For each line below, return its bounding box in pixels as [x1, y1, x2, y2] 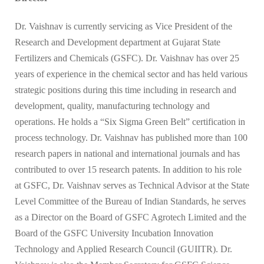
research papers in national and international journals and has [15, 148, 240, 159]
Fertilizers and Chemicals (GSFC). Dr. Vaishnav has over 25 [15, 53, 239, 64]
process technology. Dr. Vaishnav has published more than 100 [15, 133, 247, 143]
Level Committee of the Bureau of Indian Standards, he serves [15, 196, 246, 207]
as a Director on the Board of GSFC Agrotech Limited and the [15, 212, 246, 223]
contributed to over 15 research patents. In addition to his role [15, 164, 242, 175]
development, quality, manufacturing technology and [15, 101, 210, 111]
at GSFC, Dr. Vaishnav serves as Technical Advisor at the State [15, 180, 249, 191]
